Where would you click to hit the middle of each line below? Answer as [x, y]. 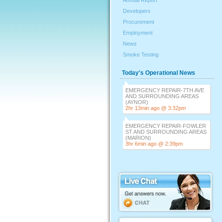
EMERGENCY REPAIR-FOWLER [166, 126]
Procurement [139, 22]
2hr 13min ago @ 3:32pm [156, 108]
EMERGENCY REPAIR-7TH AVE [165, 90]
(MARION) [138, 138]
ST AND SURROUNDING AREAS [166, 132]
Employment [138, 33]
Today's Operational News [159, 73]
